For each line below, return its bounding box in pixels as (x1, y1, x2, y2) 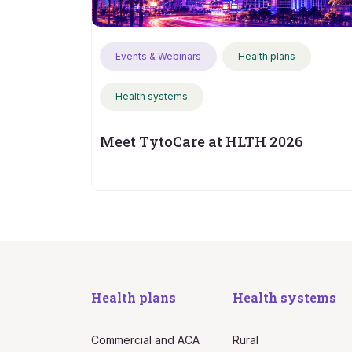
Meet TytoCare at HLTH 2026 (99, 131, 303, 151)
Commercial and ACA (90, 332, 200, 346)
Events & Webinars (115, 49, 201, 62)
